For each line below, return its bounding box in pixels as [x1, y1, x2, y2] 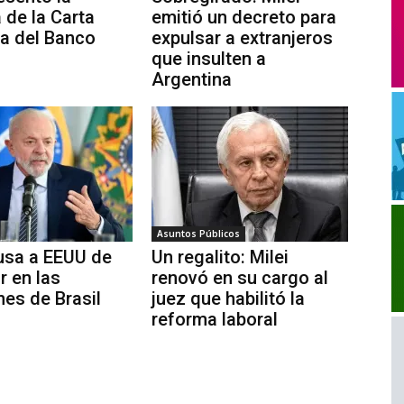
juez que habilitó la [151, 288, 305, 310]
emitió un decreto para [151, 6, 336, 29]
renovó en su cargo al [151, 267, 328, 289]
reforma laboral [151, 308, 278, 331]
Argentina [151, 69, 232, 91]
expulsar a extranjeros [151, 27, 333, 50]
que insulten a [151, 48, 266, 70]
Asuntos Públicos [157, 227, 240, 241]
